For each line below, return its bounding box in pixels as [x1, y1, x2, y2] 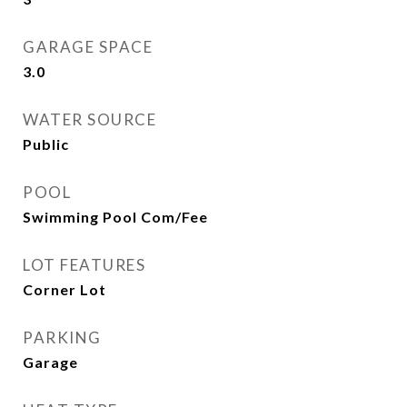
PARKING [23, 328, 102, 347]
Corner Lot [23, 281, 106, 298]
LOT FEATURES [23, 255, 145, 274]
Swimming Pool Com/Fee [23, 208, 208, 225]
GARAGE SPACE [23, 37, 153, 56]
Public [23, 135, 69, 153]
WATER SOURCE [23, 110, 156, 129]
